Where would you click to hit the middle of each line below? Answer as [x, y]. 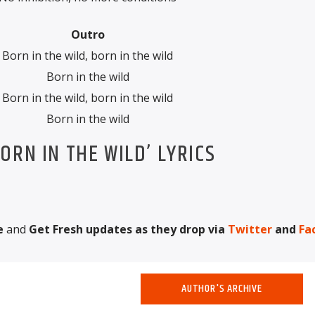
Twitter [250, 229]
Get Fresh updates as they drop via [128, 229]
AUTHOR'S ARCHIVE [222, 288]
